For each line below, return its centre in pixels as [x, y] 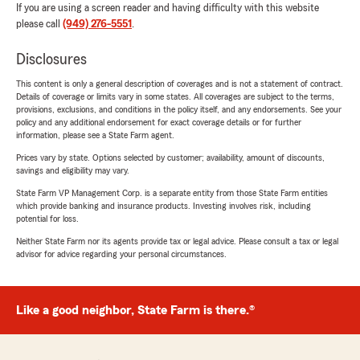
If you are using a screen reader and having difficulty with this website [168, 8]
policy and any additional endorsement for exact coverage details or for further [159, 123]
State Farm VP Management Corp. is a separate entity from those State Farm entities [172, 193]
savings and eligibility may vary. [73, 171]
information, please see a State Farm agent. [95, 135]
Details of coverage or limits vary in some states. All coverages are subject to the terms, [175, 97]
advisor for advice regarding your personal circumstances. [121, 254]
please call [39, 25]
